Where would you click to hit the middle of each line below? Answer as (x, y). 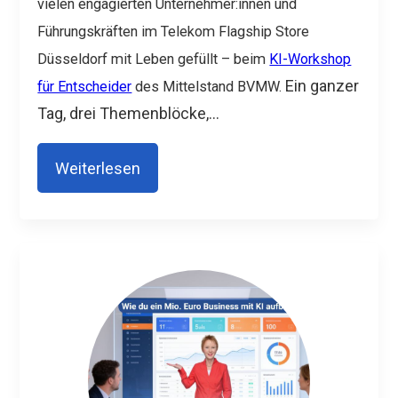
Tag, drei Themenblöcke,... (129, 113)
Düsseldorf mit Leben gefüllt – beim (154, 59)
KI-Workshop (310, 59)
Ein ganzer (322, 85)
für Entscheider (85, 86)
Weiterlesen (98, 168)
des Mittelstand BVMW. (209, 86)
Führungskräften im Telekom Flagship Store (174, 31)
